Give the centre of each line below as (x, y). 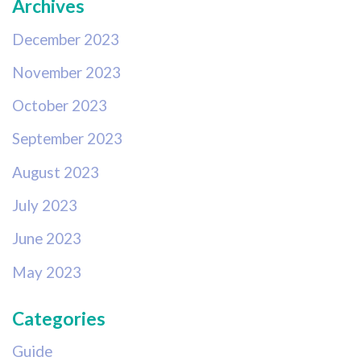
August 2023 (56, 172)
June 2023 (47, 239)
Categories (59, 319)
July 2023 (45, 205)
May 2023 (47, 272)
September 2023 (67, 139)
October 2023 (60, 106)
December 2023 (66, 39)
